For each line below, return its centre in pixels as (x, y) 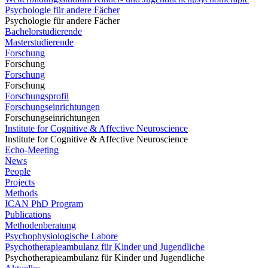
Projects (20, 182)
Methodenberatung (40, 225)
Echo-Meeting (32, 150)
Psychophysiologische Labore (61, 236)
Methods (21, 193)
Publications (28, 214)
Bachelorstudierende (43, 31)
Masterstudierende (39, 42)
